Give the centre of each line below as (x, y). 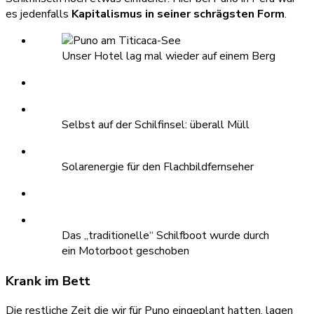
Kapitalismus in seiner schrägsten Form (178, 14)
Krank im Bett (48, 281)
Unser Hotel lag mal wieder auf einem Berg (169, 56)
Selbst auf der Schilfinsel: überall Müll (156, 125)
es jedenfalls (39, 14)
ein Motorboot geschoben (125, 251)
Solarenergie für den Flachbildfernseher (158, 167)
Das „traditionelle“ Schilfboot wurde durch (165, 236)
